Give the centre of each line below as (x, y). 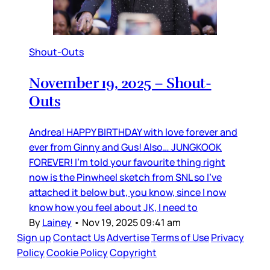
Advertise (128, 238)
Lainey (57, 223)
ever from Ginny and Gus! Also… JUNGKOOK (125, 147)
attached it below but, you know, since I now (127, 193)
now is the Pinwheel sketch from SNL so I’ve (125, 177)
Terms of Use (180, 238)
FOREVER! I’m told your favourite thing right (127, 162)
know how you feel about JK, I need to (113, 208)
